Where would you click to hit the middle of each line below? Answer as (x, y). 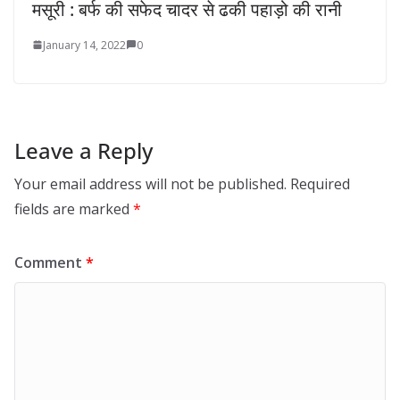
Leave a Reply (83, 150)
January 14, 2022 (84, 45)
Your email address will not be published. (150, 183)
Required (320, 183)
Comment (50, 262)
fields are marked (74, 208)
